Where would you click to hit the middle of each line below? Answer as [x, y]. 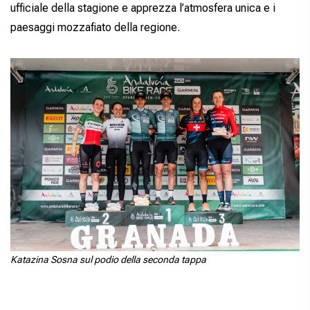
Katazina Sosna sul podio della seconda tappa [108, 259]
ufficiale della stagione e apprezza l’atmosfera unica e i [143, 8]
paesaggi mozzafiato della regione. [95, 27]
